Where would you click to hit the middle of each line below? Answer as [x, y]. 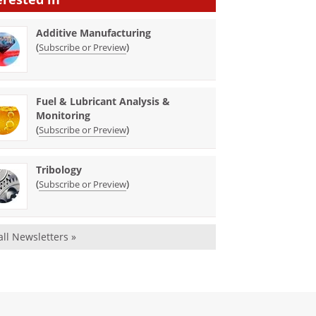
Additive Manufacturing [94, 33]
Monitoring [63, 116]
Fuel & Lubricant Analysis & [103, 102]
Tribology [59, 170]
